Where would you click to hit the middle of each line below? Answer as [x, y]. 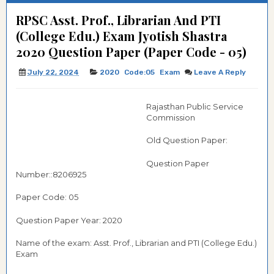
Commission [172, 117]
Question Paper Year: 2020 [69, 220]
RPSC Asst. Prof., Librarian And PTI [118, 20]
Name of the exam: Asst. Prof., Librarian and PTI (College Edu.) [136, 243]
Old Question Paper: [187, 140]
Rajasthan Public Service [195, 106]
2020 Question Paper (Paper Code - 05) [131, 52]
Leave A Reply [220, 72]
